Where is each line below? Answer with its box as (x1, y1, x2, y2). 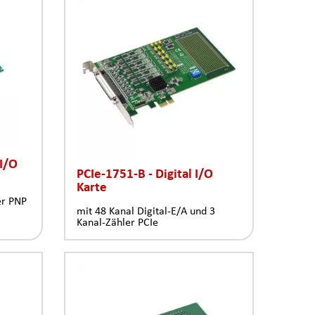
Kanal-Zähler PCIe (77, 216, 158, 229)
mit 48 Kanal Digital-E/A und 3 (77, 205, 215, 217)
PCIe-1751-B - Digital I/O (77, 166, 213, 181)
